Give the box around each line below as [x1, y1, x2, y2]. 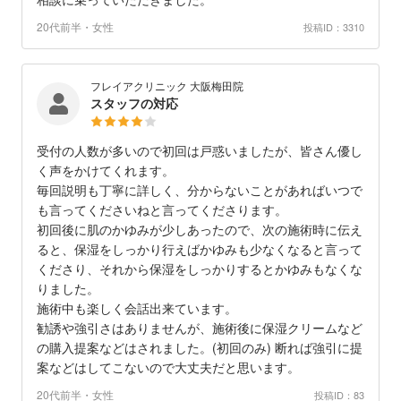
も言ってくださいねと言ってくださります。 [37, 200, 287, 219]
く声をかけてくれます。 [37, 161, 175, 180]
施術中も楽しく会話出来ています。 [37, 299, 237, 318]
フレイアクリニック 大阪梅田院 [90, 78, 243, 94]
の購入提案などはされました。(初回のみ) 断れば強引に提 [37, 338, 363, 357]
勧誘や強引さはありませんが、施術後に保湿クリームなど [37, 319, 363, 337]
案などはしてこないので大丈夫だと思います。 [37, 358, 300, 377]
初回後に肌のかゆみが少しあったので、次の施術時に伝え [37, 220, 363, 239]
